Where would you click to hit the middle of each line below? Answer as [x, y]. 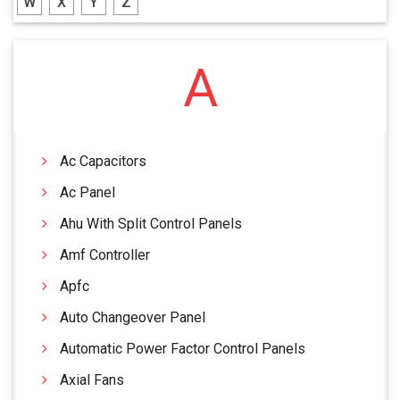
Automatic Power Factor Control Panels [183, 348]
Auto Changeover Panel [133, 317]
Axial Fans [92, 379]
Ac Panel [87, 192]
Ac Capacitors [103, 161]
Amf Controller [105, 254]
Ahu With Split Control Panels [151, 223]
